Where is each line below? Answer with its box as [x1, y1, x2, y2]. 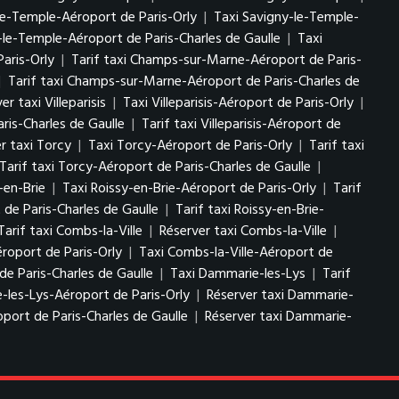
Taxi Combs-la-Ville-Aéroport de [139, 240, 333, 265]
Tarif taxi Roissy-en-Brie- [175, 198, 324, 222]
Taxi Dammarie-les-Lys [170, 262, 305, 286]
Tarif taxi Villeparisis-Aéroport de [142, 112, 341, 136]
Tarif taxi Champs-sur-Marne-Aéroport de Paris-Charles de [8, 69, 360, 94]
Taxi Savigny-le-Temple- [214, 5, 359, 29]
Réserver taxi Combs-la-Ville [159, 219, 327, 243]
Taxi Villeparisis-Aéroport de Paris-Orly [123, 91, 354, 115]
